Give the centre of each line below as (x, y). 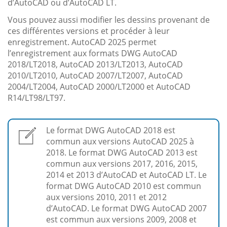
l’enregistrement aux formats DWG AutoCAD (92, 53)
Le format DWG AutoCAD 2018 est (111, 130)
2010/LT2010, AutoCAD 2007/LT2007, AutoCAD (95, 75)
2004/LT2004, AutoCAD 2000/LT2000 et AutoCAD (99, 86)
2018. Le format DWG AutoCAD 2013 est (122, 152)
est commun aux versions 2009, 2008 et (121, 219)
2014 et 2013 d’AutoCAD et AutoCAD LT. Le (126, 175)
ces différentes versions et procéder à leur (89, 31)
